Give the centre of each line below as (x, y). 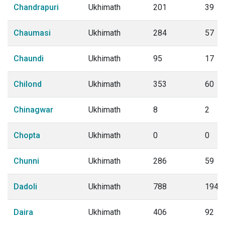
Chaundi (29, 59)
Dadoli (25, 187)
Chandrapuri (36, 7)
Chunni (26, 161)
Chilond (28, 84)
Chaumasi (32, 33)
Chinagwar (33, 110)
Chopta (27, 135)
